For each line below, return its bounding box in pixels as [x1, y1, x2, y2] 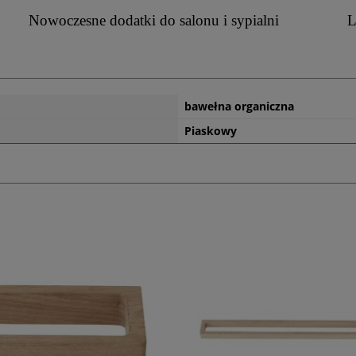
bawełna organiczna [184, 98, 294, 114]
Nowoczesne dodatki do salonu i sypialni [28, 11, 279, 29]
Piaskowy [184, 122, 237, 138]
